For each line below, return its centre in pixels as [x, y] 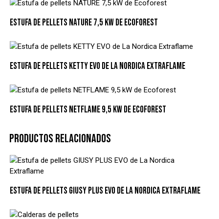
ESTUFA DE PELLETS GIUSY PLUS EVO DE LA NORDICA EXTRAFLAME [105, 191]
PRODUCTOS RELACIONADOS [60, 139]
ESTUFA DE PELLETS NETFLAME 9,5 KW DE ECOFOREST [88, 110]
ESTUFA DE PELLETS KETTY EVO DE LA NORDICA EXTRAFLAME [98, 66]
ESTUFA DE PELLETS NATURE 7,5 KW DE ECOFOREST [84, 23]
